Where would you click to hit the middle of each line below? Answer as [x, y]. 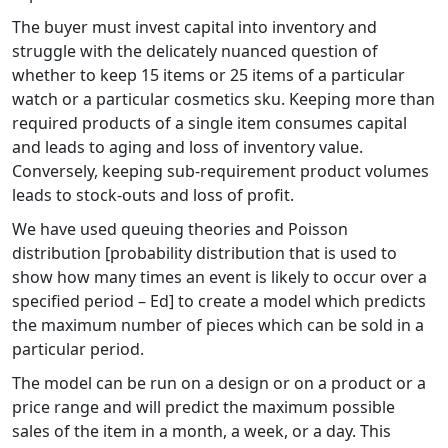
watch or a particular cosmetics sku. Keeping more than [223, 98]
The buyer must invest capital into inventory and [194, 26]
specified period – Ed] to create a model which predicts [219, 300]
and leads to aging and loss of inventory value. [187, 146]
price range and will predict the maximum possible [203, 406]
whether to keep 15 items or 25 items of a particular [208, 74]
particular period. [78, 348]
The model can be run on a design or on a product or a [219, 382]
